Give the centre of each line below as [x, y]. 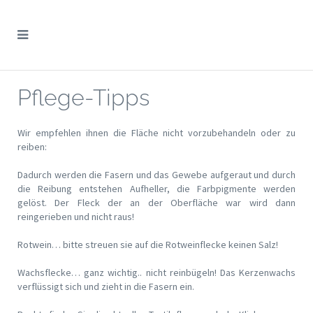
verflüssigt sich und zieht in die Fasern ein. [106, 286]
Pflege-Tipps [83, 97]
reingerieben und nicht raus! [76, 217]
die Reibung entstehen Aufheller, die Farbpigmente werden [156, 189]
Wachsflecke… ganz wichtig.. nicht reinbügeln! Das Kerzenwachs [156, 272]
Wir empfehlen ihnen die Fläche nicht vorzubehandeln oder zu [156, 133]
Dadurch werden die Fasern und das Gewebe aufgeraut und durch [156, 175]
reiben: [32, 147]
